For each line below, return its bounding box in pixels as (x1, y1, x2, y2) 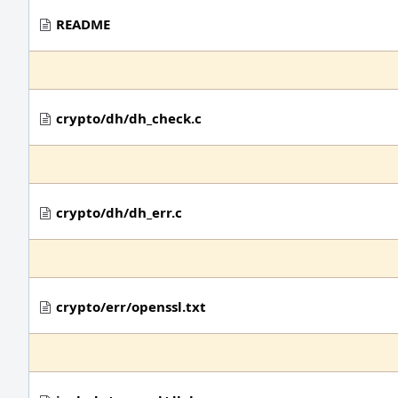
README (56, 15, 110, 33)
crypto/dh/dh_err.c (56, 203, 182, 221)
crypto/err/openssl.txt (56, 298, 206, 315)
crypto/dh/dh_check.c (56, 109, 202, 127)
